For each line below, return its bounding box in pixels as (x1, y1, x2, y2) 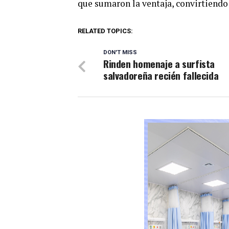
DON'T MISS (103, 49, 137, 56)
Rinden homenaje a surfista (103, 56, 215, 72)
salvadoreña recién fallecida (103, 68, 219, 83)
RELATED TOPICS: (78, 27, 133, 35)
